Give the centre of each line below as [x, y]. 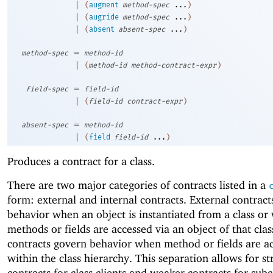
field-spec [47, 89]
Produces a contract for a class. [81, 161]
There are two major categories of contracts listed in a [138, 185]
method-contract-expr [174, 66]
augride [104, 17]
